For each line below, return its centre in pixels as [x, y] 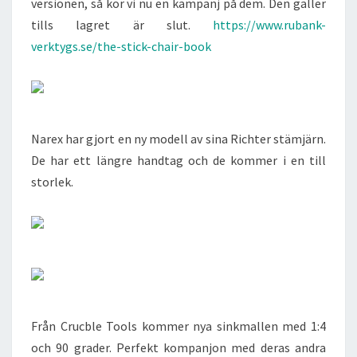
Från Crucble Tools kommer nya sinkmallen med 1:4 [178, 326]
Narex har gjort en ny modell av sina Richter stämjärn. [178, 139]
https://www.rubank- [269, 25]
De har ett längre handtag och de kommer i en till [178, 160]
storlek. [52, 182]
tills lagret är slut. [122, 25]
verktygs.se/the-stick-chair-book [121, 46]
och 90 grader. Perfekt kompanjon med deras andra [178, 347]
